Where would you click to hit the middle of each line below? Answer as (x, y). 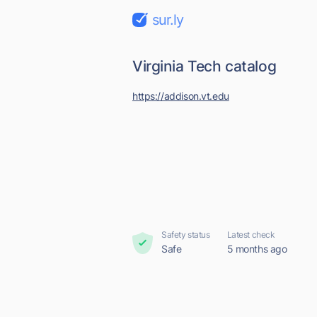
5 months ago (257, 249)
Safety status (186, 235)
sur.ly (168, 20)
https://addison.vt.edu (181, 96)
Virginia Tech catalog (204, 66)
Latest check (251, 235)
